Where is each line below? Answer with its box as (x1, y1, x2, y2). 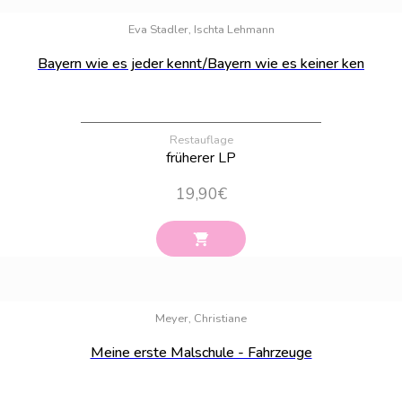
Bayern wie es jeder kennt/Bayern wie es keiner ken (38, 53, 364, 74)
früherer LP (166, 147, 236, 168)
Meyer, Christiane (155, 310, 247, 327)
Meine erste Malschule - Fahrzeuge (90, 342, 312, 363)
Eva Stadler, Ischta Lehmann (127, 21, 275, 38)
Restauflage (169, 131, 233, 148)
